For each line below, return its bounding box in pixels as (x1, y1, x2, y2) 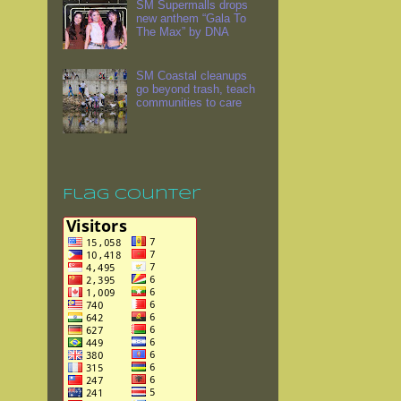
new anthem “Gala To (136, 12, 247, 26)
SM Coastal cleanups (136, 69, 248, 83)
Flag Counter (63, 188, 200, 202)
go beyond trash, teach (136, 82, 256, 97)
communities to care (136, 96, 243, 110)
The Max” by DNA (136, 25, 230, 39)
